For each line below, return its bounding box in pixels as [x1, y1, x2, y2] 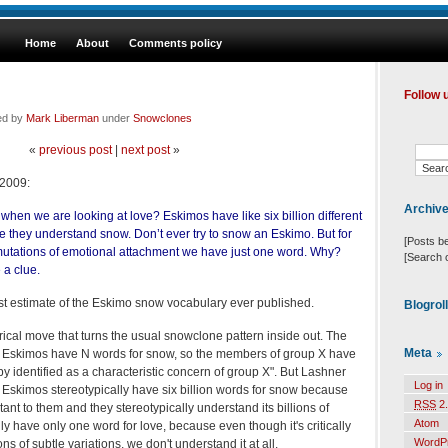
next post [120, 142, 170, 157]
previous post [38, 142, 112, 157]
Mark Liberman [26, 111, 99, 124]
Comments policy [129, 37, 222, 49]
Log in [414, 379, 443, 392]
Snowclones [133, 111, 192, 124]
